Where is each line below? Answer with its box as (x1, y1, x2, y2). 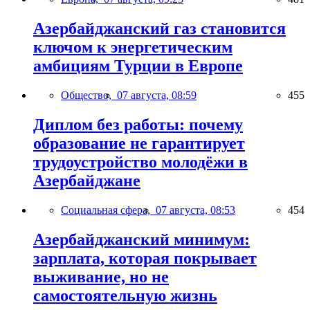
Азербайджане (33, 171, 140, 190)
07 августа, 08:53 (156, 203, 235, 216)
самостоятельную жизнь (33, 286, 217, 304)
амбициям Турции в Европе (33, 57, 243, 75)
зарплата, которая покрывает (33, 248, 257, 267)
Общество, (61, 89, 117, 101)
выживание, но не (33, 267, 169, 286)
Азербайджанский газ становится (33, 19, 286, 37)
